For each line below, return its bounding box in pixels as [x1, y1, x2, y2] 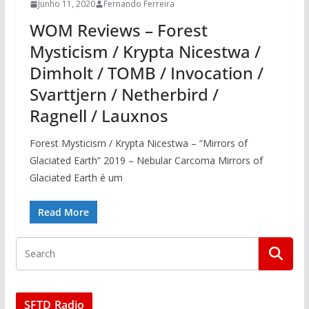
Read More [37, 206, 89, 219]
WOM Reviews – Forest [29, 19, 208, 42]
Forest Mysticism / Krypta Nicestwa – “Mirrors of [29, 137, 248, 150]
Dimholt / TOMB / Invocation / [29, 61, 263, 85]
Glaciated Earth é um [29, 171, 123, 185]
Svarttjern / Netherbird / [29, 83, 219, 106]
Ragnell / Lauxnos [29, 104, 168, 128]
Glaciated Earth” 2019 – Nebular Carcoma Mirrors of [29, 154, 263, 168]
